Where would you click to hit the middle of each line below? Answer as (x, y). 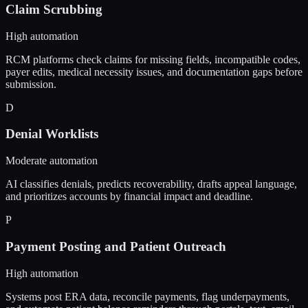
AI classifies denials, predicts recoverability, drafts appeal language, (151, 184)
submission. (31, 84)
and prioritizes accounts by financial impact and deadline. (129, 197)
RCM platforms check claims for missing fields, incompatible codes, (153, 59)
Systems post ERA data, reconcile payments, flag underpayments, (147, 296)
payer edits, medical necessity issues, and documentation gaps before (154, 71)
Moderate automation (52, 161)
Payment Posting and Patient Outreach (116, 246)
